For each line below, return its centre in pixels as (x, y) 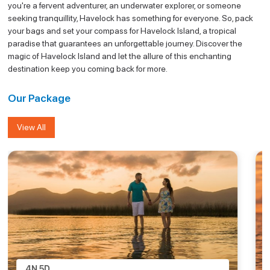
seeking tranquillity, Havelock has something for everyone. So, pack (131, 18)
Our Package (39, 98)
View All (32, 127)
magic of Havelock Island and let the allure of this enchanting (120, 56)
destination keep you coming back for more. (88, 68)
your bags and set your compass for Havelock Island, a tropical (122, 30)
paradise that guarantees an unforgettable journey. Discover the (125, 43)
